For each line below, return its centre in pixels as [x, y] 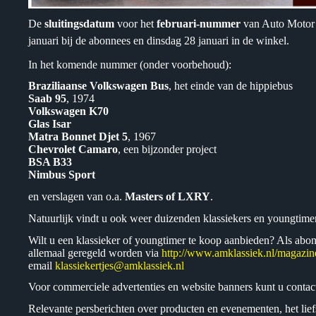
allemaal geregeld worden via [95, 253]
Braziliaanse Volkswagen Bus [98, 86]
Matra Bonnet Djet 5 [78, 137]
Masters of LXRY [168, 197]
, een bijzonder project [167, 150]
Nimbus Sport [62, 175]
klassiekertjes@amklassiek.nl [120, 265]
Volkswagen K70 [68, 111]
